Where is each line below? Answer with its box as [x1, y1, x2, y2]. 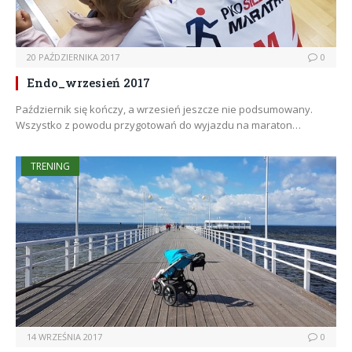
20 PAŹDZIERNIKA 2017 [27, 51, 119, 64]
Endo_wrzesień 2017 [27, 75, 150, 91]
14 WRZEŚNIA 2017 [27, 331, 102, 343]
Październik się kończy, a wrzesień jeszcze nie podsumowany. [16, 102, 313, 117]
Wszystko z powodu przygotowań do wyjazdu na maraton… [16, 118, 301, 133]
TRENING [31, 159, 70, 174]
